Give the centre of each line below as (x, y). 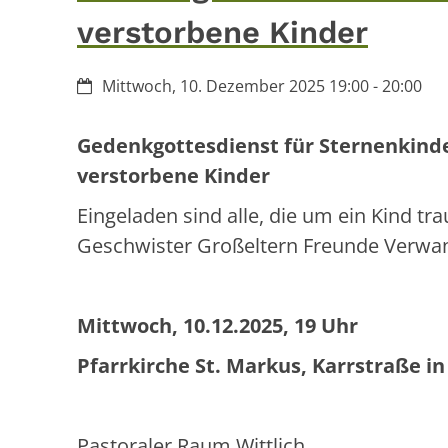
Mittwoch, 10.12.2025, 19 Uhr (217, 326)
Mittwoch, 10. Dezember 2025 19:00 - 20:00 (262, 86)
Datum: (104, 85)
